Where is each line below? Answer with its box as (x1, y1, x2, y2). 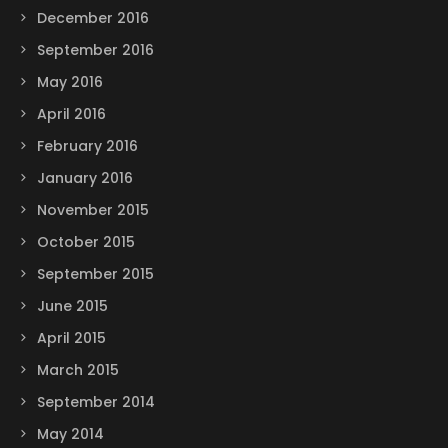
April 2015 (36, 328, 106, 349)
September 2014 (36, 392, 155, 413)
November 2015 (36, 200, 149, 221)
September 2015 (36, 264, 154, 285)
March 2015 (36, 360, 119, 381)
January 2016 (36, 168, 133, 189)
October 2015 (36, 232, 135, 253)
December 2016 (36, 8, 149, 29)
